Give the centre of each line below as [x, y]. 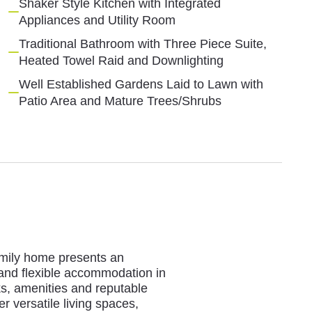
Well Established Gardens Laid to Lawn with [141, 84]
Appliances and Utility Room [97, 20]
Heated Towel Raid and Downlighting [122, 60]
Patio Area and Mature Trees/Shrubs [120, 101]
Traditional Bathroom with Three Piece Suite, [143, 44]
